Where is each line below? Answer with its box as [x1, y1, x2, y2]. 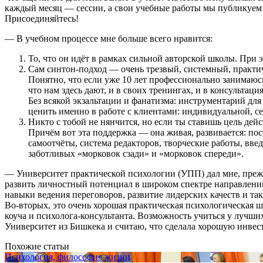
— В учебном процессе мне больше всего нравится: [5, 33, 213, 43]
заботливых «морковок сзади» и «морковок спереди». [28, 148, 244, 159]
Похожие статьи [5, 241, 69, 251]
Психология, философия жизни [5, 251, 130, 262]
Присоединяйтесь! [5, 13, 79, 23]
